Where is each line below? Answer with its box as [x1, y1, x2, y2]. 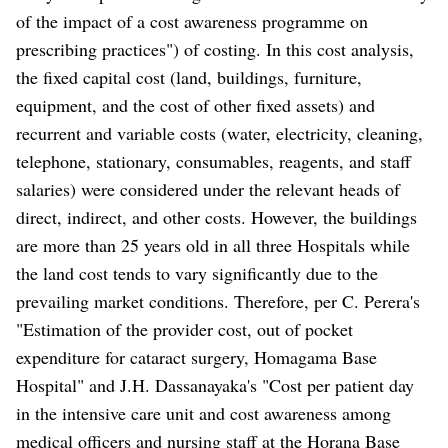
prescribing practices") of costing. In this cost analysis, [16, 36, 414, 61]
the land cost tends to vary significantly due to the [16, 260, 378, 285]
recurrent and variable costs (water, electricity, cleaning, [16, 120, 423, 145]
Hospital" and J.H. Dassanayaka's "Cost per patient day [16, 372, 414, 397]
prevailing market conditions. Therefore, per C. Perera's [16, 288, 420, 313]
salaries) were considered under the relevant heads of [16, 176, 400, 201]
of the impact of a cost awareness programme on [16, 8, 368, 33]
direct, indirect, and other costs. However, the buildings [16, 204, 417, 229]
